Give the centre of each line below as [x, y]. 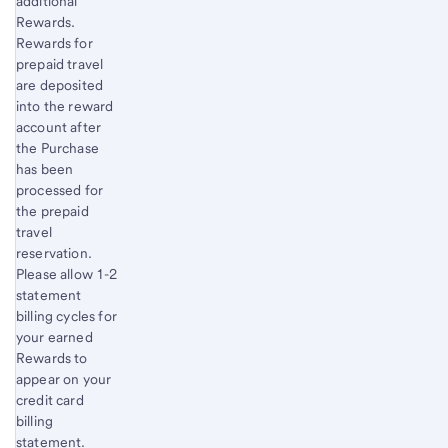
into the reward [65, 105]
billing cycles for [66, 315]
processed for [60, 189]
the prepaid [52, 210]
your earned [54, 336]
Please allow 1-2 [67, 273]
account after [59, 126]
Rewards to [52, 357]
